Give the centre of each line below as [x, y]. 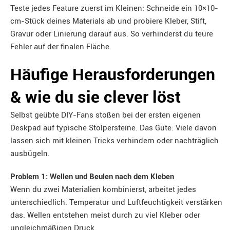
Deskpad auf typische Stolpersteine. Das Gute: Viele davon [113, 128]
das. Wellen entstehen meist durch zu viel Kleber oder [105, 215]
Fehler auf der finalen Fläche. [61, 47]
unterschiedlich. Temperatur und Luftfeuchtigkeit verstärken [116, 202]
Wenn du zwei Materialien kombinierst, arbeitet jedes [103, 189]
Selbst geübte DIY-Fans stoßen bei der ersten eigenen [106, 115]
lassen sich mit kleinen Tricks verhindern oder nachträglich [114, 141]
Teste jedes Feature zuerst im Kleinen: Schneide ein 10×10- [114, 8]
